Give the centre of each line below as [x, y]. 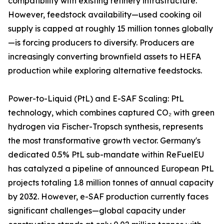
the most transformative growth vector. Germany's [104, 141]
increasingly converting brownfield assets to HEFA [104, 57]
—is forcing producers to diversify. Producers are [101, 43]
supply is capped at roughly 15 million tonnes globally [110, 29]
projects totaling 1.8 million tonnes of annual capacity [111, 183]
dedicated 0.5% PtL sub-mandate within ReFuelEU [106, 155]
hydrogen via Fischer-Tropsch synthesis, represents [105, 127]
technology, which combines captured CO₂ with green [111, 113]
